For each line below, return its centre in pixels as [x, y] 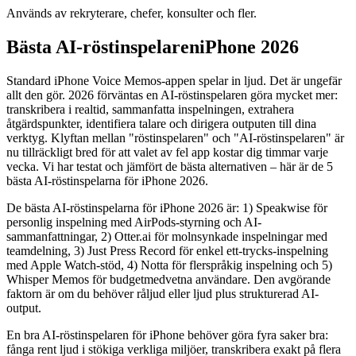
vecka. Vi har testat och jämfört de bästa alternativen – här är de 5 [170, 166]
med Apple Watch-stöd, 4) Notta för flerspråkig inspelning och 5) [169, 265]
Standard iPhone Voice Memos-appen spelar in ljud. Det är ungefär [174, 80]
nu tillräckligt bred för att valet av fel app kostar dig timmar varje [167, 152]
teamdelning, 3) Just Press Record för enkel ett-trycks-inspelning [167, 250]
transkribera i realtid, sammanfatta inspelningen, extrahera [150, 109]
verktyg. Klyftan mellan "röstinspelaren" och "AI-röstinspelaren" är [175, 137]
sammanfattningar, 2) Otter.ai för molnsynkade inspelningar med [167, 236]
